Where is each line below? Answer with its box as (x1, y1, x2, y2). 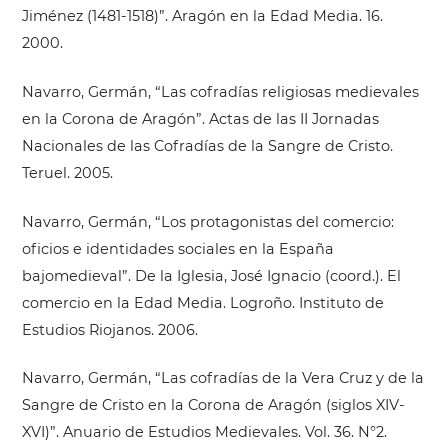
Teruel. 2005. (21, 163, 113, 182)
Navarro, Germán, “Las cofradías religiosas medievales (21, 82, 419, 101)
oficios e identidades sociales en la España (21, 239, 334, 258)
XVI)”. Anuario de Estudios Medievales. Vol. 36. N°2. (21, 423, 387, 442)
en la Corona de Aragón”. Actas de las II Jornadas (21, 109, 379, 128)
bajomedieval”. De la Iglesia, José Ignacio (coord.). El (21, 266, 401, 285)
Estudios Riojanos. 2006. (21, 320, 198, 339)
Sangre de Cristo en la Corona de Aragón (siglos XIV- (21, 396, 405, 415)
